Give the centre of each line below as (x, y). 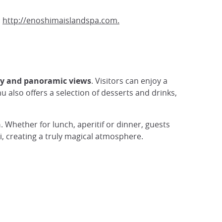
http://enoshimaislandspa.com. (61, 20)
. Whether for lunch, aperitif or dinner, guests (85, 124)
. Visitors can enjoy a (129, 81)
